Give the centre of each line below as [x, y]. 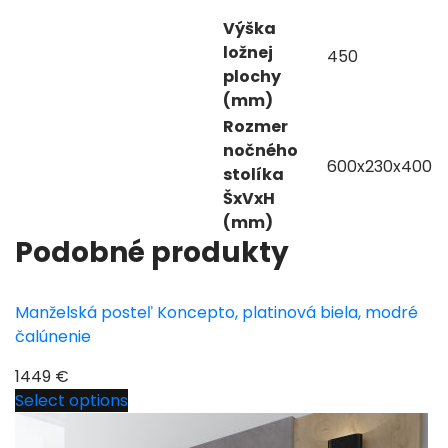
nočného [260, 150]
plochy [252, 76]
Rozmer [255, 126]
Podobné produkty [152, 252]
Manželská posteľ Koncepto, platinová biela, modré [216, 312]
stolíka [253, 174]
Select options [71, 400]
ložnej [248, 52]
